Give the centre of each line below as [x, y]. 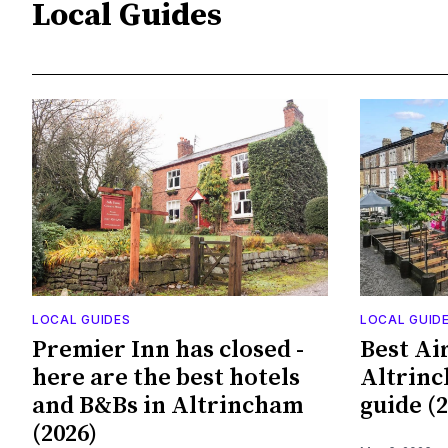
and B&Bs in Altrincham [167, 406]
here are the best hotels [166, 378]
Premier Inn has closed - [168, 350]
